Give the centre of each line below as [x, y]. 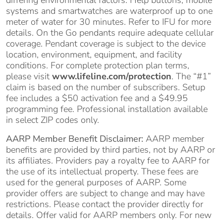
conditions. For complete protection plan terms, [98, 65]
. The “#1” [191, 76]
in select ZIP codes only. [53, 120]
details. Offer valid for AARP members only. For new [109, 215]
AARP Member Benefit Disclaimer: [75, 139]
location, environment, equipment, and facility [94, 54]
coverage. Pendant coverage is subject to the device [106, 43]
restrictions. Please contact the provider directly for [105, 204]
